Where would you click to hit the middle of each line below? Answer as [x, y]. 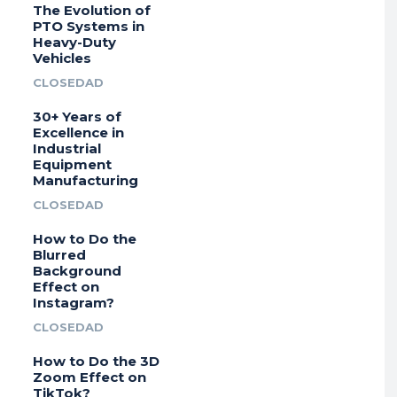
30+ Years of [77, 117]
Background [77, 271]
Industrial [66, 149]
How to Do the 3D [96, 362]
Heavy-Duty [74, 43]
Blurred [59, 255]
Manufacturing [85, 181]
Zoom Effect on [89, 378]
